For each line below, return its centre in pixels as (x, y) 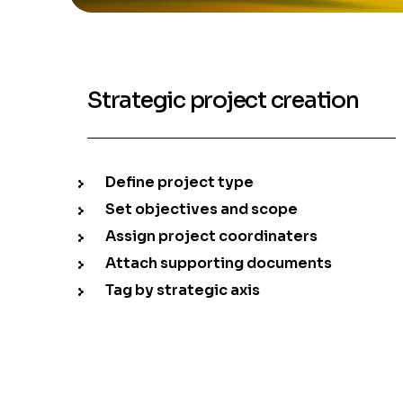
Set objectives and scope (202, 210)
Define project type (180, 183)
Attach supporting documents (219, 264)
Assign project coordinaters (212, 237)
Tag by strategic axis (183, 291)
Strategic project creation (223, 101)
